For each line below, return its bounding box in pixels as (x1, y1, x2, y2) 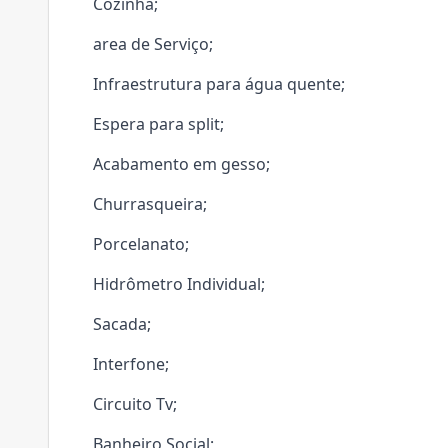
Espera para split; (93, 113, 224, 135)
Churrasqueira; (93, 193, 207, 215)
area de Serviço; (93, 33, 213, 55)
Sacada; (93, 313, 151, 335)
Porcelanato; (93, 233, 189, 255)
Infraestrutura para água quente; (93, 73, 345, 95)
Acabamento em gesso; (93, 153, 270, 175)
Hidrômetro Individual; (93, 273, 265, 295)
